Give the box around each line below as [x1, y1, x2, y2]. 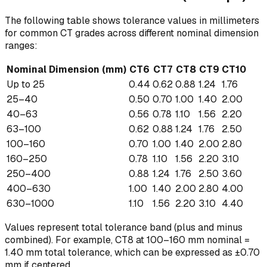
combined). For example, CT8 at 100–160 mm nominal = [5, 234, 250, 247]
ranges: [5, 39, 38, 52]
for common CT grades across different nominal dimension [5, 27, 259, 40]
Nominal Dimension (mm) [7, 63, 126, 76]
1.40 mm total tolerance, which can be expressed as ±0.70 [5, 246, 260, 259]
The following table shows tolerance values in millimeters [5, 14, 259, 27]
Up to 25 [7, 78, 45, 91]
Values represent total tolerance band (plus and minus [5, 221, 243, 234]
